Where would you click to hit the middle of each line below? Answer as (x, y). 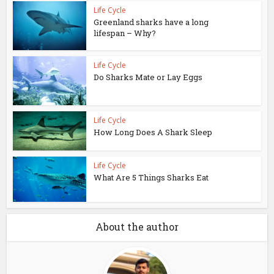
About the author (137, 227)
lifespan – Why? (125, 33)
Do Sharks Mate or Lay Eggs (148, 77)
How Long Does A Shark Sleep (153, 132)
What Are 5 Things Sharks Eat (151, 178)
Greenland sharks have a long (151, 22)
